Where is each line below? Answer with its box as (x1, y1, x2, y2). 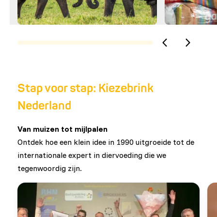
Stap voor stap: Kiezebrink (17, 81, 154, 95)
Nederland (17, 98, 71, 113)
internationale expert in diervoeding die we (17, 150, 166, 160)
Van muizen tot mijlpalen (17, 124, 108, 134)
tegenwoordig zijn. (17, 163, 82, 173)
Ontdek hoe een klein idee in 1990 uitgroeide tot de (17, 137, 194, 147)
